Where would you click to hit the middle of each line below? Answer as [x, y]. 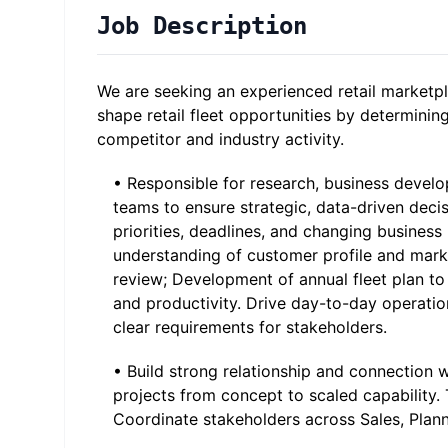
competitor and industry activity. [220, 139]
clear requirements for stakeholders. [250, 327]
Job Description [202, 26]
